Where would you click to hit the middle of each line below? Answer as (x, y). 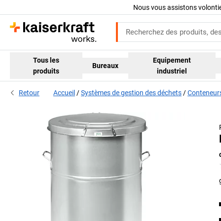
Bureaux (106, 65)
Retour (29, 93)
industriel (172, 71)
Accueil (64, 93)
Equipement (172, 60)
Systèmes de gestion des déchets (131, 93)
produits (46, 71)
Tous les (46, 60)
